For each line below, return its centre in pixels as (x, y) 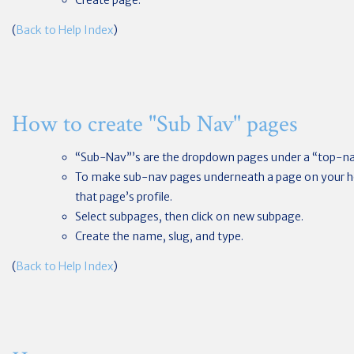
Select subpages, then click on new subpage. (189, 217)
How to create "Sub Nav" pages (155, 124)
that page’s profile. (124, 197)
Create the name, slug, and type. (159, 236)
